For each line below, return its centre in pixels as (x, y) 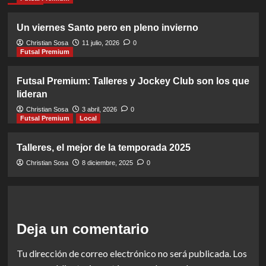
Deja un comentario (83, 229)
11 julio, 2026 (100, 43)
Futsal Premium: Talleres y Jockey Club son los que (133, 81)
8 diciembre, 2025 (107, 163)
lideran (32, 94)
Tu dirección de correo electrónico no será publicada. (123, 253)
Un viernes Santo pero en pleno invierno (107, 28)
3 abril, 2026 (99, 109)
